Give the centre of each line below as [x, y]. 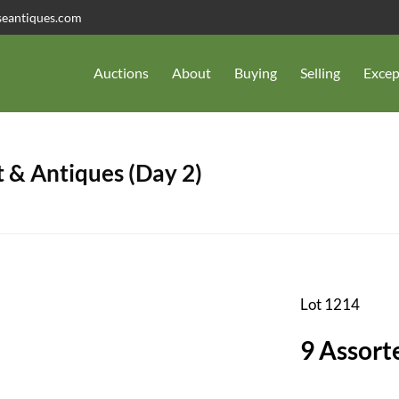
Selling [320, 73]
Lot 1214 [330, 304]
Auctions [121, 73]
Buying [256, 73]
